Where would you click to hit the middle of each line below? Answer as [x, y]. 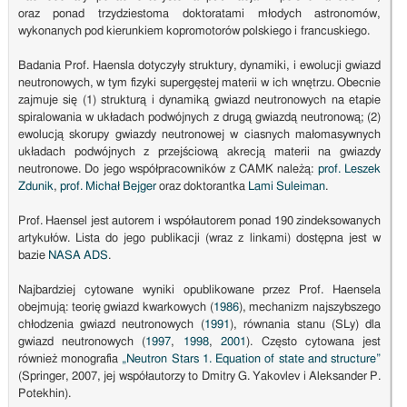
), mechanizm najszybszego [310, 308]
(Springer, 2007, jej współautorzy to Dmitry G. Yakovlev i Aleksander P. [199, 377]
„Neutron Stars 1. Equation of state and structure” [252, 360]
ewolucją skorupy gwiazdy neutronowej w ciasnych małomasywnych [199, 135]
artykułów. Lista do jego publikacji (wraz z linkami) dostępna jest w [199, 239]
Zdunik [35, 187]
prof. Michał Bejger [108, 187]
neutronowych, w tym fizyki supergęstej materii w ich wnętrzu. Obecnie [199, 84]
